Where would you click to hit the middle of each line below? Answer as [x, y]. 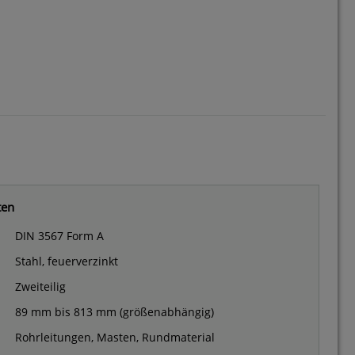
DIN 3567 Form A [59, 236]
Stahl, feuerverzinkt [67, 261]
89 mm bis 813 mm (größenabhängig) [115, 312]
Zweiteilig [40, 287]
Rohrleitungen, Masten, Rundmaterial [115, 338]
